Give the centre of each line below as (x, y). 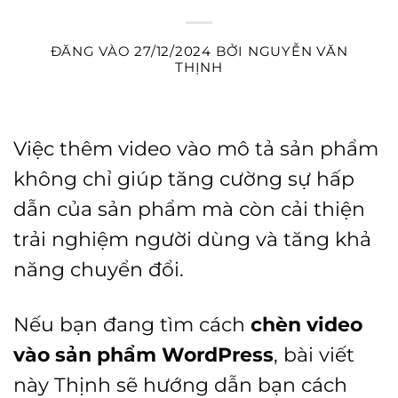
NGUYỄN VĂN (298, 51)
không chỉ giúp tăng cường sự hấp (184, 178)
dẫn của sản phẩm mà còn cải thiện (189, 208)
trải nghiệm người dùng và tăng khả (192, 239)
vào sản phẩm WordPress (143, 354)
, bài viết (314, 354)
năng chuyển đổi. (99, 269)
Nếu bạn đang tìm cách (132, 324)
